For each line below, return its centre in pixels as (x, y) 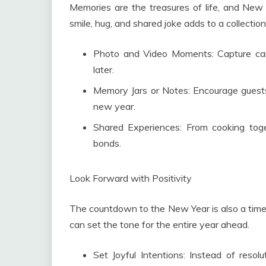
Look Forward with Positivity (131, 178)
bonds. (107, 143)
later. (104, 70)
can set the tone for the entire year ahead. (159, 225)
